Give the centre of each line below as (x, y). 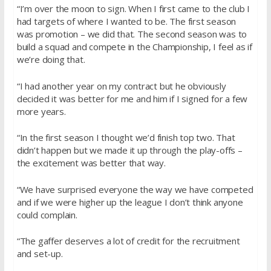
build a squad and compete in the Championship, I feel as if (134, 47)
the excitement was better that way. (91, 163)
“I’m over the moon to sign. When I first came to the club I (133, 8)
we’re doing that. (51, 59)
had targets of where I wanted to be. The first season (126, 21)
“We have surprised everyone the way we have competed (135, 189)
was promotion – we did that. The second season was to (132, 34)
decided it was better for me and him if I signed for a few (132, 98)
